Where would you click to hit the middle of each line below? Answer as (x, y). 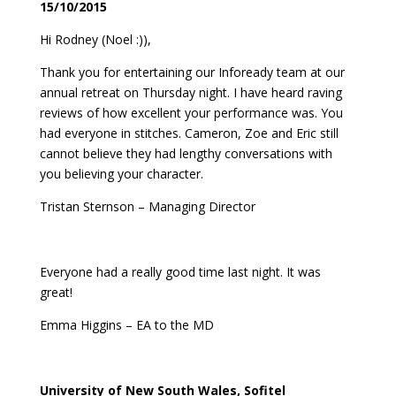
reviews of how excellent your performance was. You (191, 112)
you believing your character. (121, 173)
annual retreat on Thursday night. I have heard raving (190, 92)
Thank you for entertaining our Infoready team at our (192, 72)
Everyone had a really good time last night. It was (180, 271)
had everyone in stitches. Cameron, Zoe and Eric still (189, 133)
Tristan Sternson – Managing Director (147, 206)
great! (56, 292)
